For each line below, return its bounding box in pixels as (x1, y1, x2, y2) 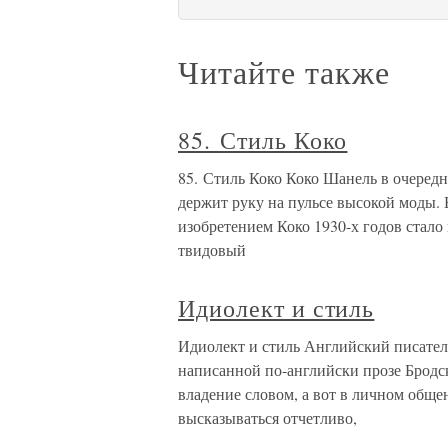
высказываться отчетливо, (178, 407, 357, 429)
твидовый (178, 239, 246, 261)
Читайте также (178, 50, 390, 94)
